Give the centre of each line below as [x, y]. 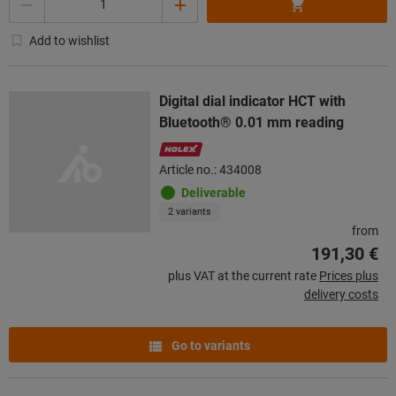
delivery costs [341, 294]
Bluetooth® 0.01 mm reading [251, 122]
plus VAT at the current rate [242, 275]
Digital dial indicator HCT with [252, 101]
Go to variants [209, 345]
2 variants [190, 211]
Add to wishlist [69, 40]
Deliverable [213, 192]
